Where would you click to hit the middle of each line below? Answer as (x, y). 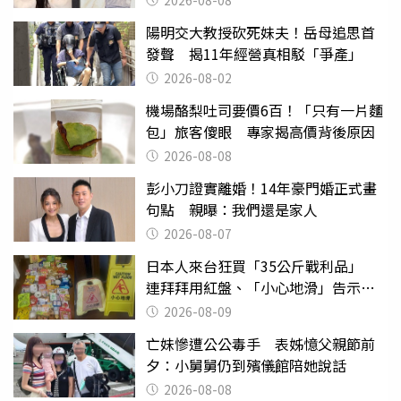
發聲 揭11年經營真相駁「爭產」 (254, 53)
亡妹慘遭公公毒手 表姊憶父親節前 (260, 343)
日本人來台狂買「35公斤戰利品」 (261, 265)
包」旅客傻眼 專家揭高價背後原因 (260, 131)
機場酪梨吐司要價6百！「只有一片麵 (264, 110)
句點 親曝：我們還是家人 (232, 209)
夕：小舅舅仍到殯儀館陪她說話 (246, 365)
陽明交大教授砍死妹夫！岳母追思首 (260, 32)
